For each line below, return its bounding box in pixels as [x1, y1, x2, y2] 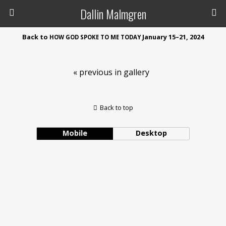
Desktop [135, 128, 167, 138]
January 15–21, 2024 [141, 32, 204, 41]
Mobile [62, 128, 87, 138]
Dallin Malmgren [80, 5, 146, 23]
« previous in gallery [73, 67, 149, 78]
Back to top [99, 103, 133, 112]
